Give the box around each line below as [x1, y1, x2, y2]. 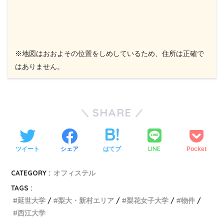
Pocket [186, 145, 207, 152]
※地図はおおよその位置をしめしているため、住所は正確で [15, 49, 204, 58]
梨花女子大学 [126, 196, 169, 205]
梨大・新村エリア [58, 196, 114, 205]
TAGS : [11, 183, 33, 192]
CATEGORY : [11, 168, 51, 177]
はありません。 [15, 62, 64, 71]
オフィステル [53, 168, 96, 177]
